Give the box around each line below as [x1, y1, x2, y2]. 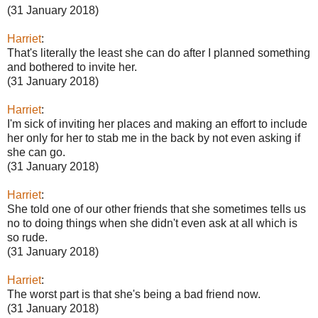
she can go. [7, 146, 65, 158]
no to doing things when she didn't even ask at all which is [7, 216, 297, 229]
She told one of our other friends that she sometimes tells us [7, 202, 306, 215]
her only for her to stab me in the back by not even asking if [7, 131, 300, 144]
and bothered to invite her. [7, 60, 137, 73]
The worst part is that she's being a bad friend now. [7, 287, 261, 300]
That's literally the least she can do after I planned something [7, 46, 310, 59]
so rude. [7, 231, 48, 243]
